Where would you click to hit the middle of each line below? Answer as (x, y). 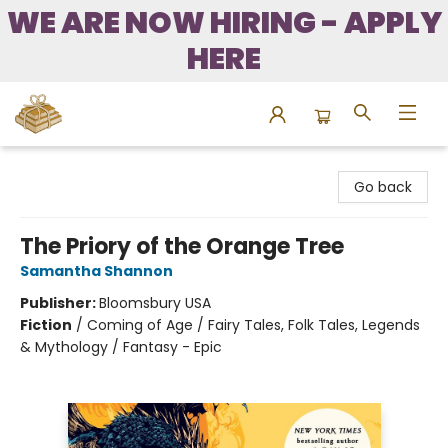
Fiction (46, 325)
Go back (383, 187)
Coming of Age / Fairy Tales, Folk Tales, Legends (253, 325)
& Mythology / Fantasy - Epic (121, 347)
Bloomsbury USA (155, 303)
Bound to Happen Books (97, 165)
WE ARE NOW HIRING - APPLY (224, 23)
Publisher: (59, 303)
